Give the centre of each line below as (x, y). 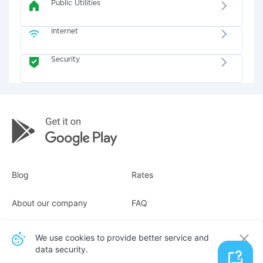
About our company (50, 203)
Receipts (28, 231)
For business (165, 231)
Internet (65, 31)
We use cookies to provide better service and (122, 237)
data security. (62, 249)
